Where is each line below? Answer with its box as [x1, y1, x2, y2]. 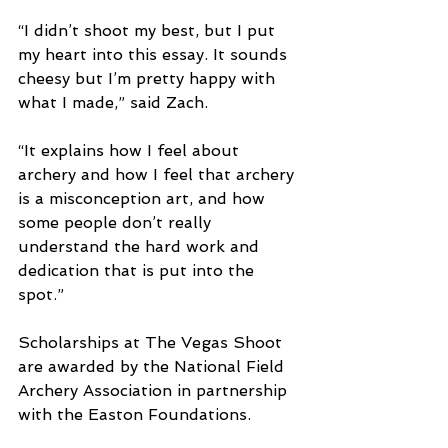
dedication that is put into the [18, 261, 259, 281]
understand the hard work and [18, 237, 264, 257]
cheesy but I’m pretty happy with [18, 69, 280, 89]
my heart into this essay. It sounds [18, 45, 292, 65]
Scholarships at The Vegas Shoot [18, 333, 287, 353]
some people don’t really [18, 213, 216, 233]
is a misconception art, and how [18, 189, 270, 209]
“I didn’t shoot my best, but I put [18, 21, 280, 41]
